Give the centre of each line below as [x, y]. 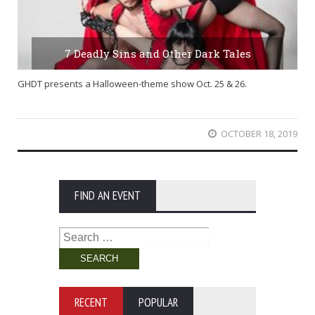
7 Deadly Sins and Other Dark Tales [157, 54]
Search [75, 234]
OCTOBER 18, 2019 [259, 134]
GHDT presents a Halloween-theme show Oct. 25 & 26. [132, 84]
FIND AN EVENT [108, 196]
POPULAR [158, 303]
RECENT [91, 303]
